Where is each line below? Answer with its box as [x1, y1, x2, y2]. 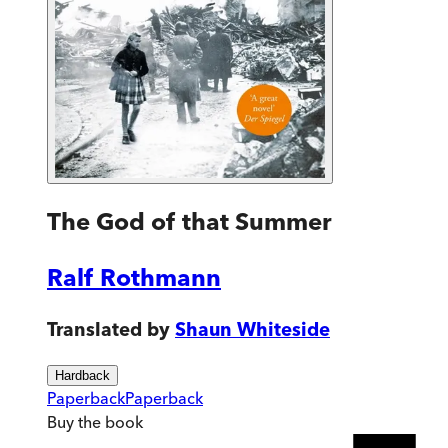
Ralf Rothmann [47, 262, 221, 292]
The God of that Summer [47, 206, 332, 236]
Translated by [47, 317, 170, 341]
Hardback [55, 368, 110, 384]
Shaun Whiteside [175, 317, 330, 341]
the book [74, 412, 143, 433]
